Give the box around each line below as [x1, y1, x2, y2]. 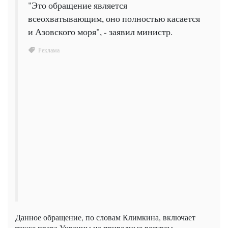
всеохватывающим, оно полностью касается [28, 12, 200, 24]
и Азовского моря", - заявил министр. [28, 25, 173, 38]
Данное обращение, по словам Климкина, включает [15, 211, 195, 222]
